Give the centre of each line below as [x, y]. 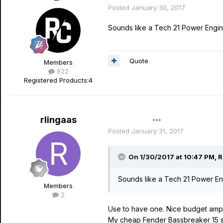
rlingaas [58, 120]
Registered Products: [56, 80]
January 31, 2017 [158, 131]
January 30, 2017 [158, 7]
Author [123, 120]
